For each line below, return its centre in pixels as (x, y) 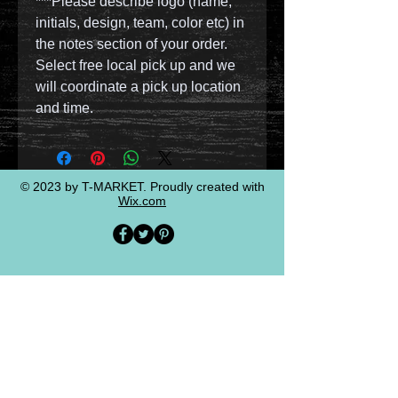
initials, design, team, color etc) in (140, 22)
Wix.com (142, 200)
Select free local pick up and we (135, 65)
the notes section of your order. (131, 44)
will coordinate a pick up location (138, 86)
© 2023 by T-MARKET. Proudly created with (142, 186)
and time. (64, 107)
